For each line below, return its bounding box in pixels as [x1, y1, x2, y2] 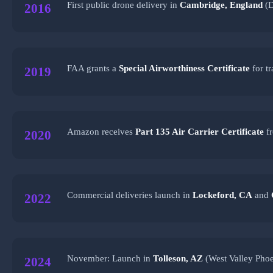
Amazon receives [67, 126, 135, 136]
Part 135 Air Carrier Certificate [135, 126, 264, 136]
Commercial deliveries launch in [67, 189, 193, 200]
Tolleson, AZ [153, 252, 203, 263]
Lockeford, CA [193, 189, 252, 200]
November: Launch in [67, 252, 153, 263]
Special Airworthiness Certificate [119, 62, 250, 73]
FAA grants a [67, 62, 119, 73]
